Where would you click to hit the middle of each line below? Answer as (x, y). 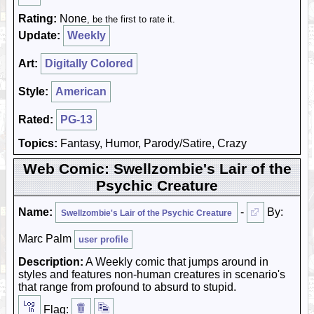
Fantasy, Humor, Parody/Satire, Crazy (152, 143)
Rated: (36, 120)
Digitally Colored (89, 63)
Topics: (38, 143)
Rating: (37, 19)
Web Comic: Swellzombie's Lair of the (157, 169)
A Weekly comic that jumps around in (176, 262)
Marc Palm (46, 239)
